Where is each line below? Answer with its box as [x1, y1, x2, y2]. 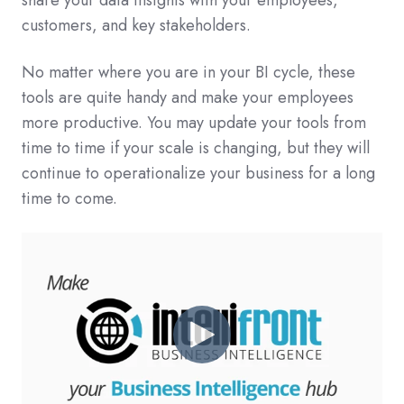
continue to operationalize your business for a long [22, 161, 375, 186]
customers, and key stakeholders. [22, 14, 251, 38]
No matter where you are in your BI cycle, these [22, 60, 355, 85]
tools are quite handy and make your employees [22, 86, 353, 110]
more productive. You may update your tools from [22, 111, 366, 135]
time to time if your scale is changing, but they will [22, 136, 370, 161]
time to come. [22, 187, 117, 211]
